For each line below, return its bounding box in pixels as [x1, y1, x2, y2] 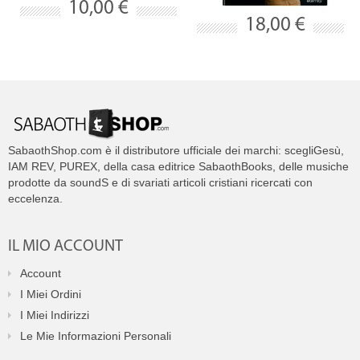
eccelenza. [8, 192, 63, 205]
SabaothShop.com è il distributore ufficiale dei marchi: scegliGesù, [8, 144, 344, 157]
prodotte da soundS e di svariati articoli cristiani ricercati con [8, 176, 313, 189]
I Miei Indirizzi [20, 309, 89, 321]
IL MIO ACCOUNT [8, 239, 123, 255]
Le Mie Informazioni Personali [20, 329, 171, 342]
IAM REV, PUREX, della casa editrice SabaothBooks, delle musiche [8, 160, 349, 173]
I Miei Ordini [20, 288, 81, 301]
